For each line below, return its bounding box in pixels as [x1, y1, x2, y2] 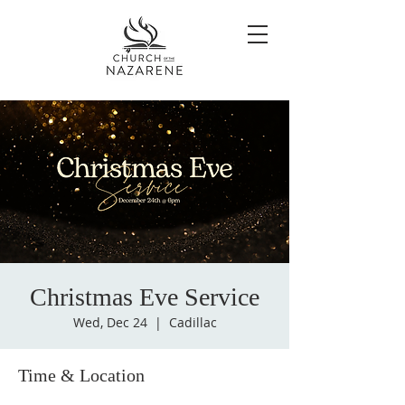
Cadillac [168, 314, 217, 331]
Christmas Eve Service [30, 283, 259, 311]
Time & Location [18, 365, 145, 385]
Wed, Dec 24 [72, 314, 147, 331]
